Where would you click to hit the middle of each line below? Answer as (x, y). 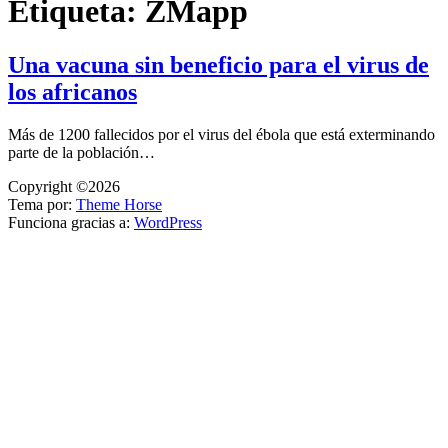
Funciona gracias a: (71, 222)
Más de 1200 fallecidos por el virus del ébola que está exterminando (221, 134)
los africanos (72, 91)
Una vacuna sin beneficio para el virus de (218, 64)
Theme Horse (119, 204)
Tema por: (42, 204)
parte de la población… (81, 152)
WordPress (168, 222)
